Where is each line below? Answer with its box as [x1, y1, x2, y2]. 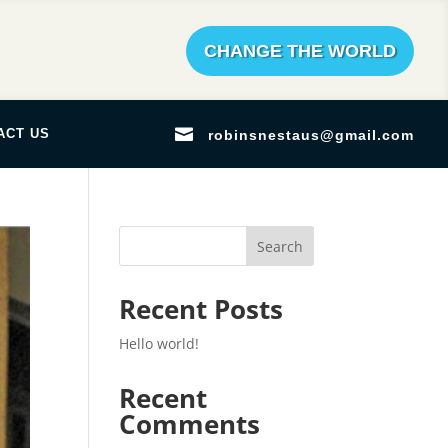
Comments [119, 406, 261, 442]
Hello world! [119, 334, 200, 353]
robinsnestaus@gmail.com [208, 126, 415, 143]
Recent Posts [119, 291, 284, 327]
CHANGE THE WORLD [204, 41, 397, 61]
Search [256, 236, 303, 256]
